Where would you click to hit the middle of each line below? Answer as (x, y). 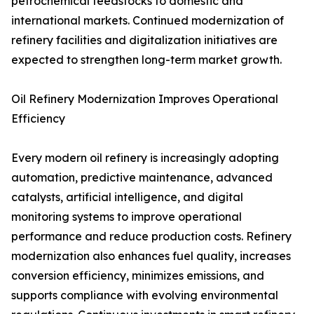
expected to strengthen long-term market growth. (146, 60)
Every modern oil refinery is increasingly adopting (145, 158)
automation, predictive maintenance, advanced (142, 178)
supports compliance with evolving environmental (145, 295)
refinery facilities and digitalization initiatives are (144, 40)
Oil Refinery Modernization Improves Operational (145, 99)
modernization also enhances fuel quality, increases (151, 256)
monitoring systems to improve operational (127, 217)
